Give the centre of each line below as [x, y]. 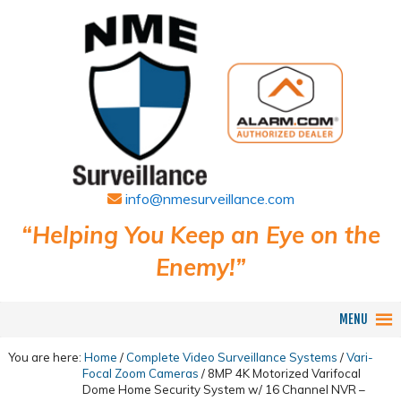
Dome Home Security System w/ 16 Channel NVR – [223, 389]
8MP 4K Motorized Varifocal [282, 373]
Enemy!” [200, 267]
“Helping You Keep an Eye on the [200, 235]
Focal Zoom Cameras [140, 373]
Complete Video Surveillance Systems [231, 357]
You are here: [46, 357]
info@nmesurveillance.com [208, 199]
